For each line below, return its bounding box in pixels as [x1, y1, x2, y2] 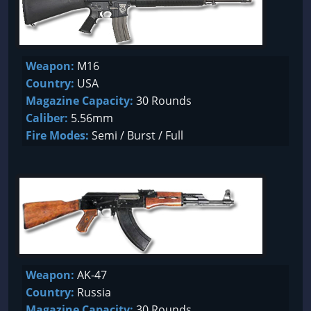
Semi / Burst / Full [89, 128, 183, 143]
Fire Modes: [26, 128, 89, 143]
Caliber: [26, 110, 68, 126]
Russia [74, 285, 111, 300]
